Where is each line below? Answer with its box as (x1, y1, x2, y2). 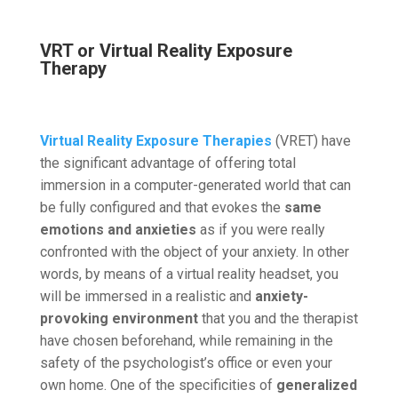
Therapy (39, 57, 107, 79)
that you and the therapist (197, 309, 358, 327)
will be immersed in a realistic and (39, 287, 251, 305)
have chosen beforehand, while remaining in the (39, 331, 333, 349)
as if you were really (195, 220, 325, 238)
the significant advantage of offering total (39, 154, 296, 171)
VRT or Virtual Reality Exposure (39, 39, 292, 61)
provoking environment (39, 309, 198, 327)
